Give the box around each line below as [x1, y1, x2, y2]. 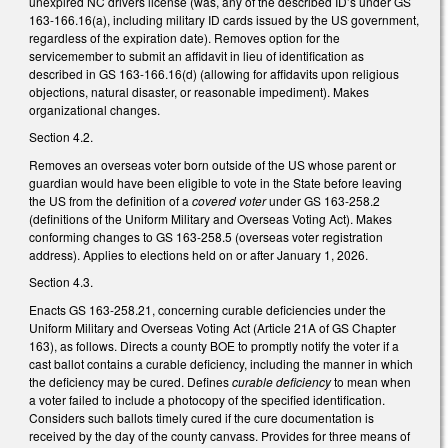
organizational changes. [29, 100, 160, 118]
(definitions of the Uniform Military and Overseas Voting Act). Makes [29, 209, 392, 227]
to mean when [334, 372, 411, 390]
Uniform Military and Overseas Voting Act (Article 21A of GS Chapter [29, 318, 396, 336]
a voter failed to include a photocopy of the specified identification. [29, 390, 385, 408]
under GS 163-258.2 [269, 191, 380, 209]
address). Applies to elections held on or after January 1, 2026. [29, 245, 368, 263]
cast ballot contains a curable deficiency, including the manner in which [29, 354, 413, 372]
